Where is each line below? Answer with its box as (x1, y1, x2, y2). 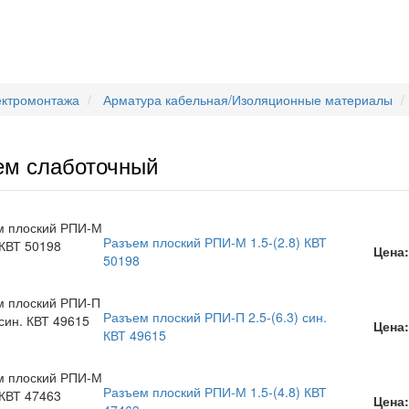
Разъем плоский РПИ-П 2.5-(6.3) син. (103, 308, 327, 326)
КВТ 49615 (103, 326, 166, 344)
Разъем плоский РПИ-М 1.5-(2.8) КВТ (103, 233, 327, 251)
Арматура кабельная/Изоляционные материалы (103, 90, 393, 109)
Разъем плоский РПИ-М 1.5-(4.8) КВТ (103, 383, 327, 401)
